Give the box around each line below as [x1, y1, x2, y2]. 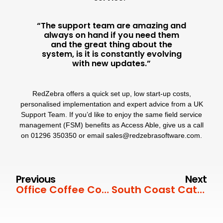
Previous [16, 172, 56, 186]
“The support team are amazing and [37, 20, 186, 32]
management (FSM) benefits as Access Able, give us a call [19, 121, 204, 129]
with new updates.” [72, 58, 151, 70]
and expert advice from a [111, 100, 194, 109]
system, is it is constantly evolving [41, 48, 182, 60]
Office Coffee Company [102, 182, 110, 197]
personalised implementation [20, 100, 111, 109]
